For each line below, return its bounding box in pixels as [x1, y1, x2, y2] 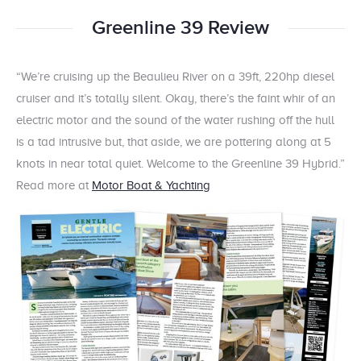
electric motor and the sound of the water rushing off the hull [16, 113, 334, 127]
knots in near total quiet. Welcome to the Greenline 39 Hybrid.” [16, 156, 345, 170]
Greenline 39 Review [92, 15, 269, 39]
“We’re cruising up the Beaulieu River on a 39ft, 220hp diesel [16, 69, 334, 83]
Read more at [16, 178, 92, 192]
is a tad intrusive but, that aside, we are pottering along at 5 [16, 135, 331, 148]
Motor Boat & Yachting [92, 178, 210, 192]
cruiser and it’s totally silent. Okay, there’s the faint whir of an [16, 91, 335, 105]
